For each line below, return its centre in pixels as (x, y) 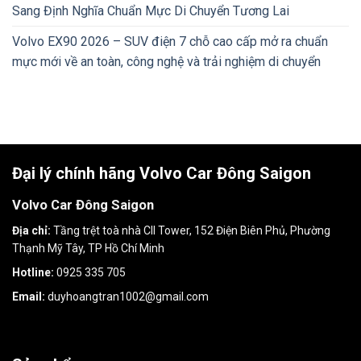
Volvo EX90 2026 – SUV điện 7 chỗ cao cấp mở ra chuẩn (170, 41)
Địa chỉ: (31, 230)
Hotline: (33, 272)
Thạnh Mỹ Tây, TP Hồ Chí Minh (88, 248)
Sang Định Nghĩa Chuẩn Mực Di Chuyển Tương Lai (151, 10)
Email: (29, 296)
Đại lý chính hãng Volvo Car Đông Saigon (162, 173)
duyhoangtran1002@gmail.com (128, 296)
